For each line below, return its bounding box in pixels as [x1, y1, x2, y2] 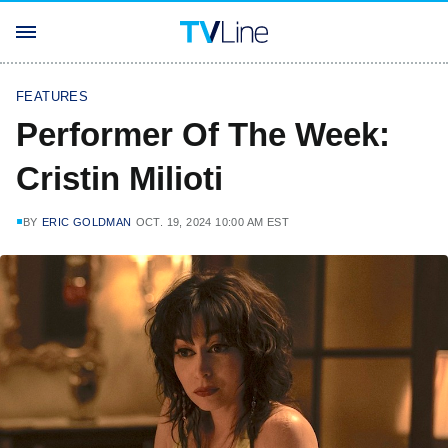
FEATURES [16, 89, 89, 104]
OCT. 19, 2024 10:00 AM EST [135, 216, 290, 228]
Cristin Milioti [16, 160, 223, 197]
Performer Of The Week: [16, 116, 390, 153]
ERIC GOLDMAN [41, 216, 132, 228]
